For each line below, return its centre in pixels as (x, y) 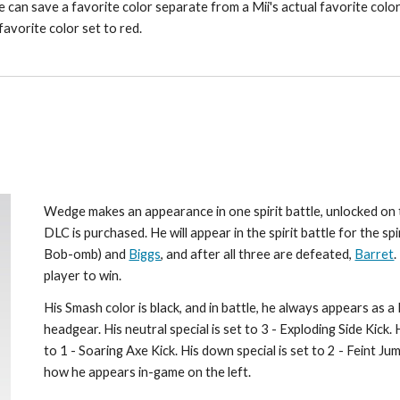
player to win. (83, 275)
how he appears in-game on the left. (148, 372)
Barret (375, 254)
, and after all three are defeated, (258, 254)
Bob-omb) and (87, 254)
